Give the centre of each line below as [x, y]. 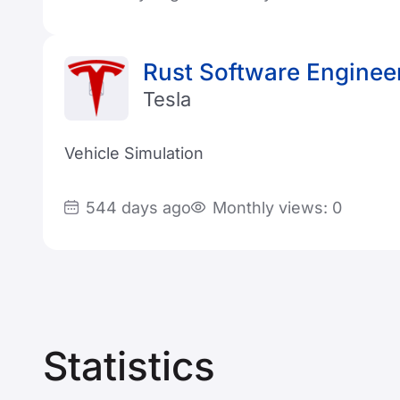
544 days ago [138, 207]
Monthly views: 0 [277, 207]
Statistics [129, 366]
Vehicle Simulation [134, 153]
